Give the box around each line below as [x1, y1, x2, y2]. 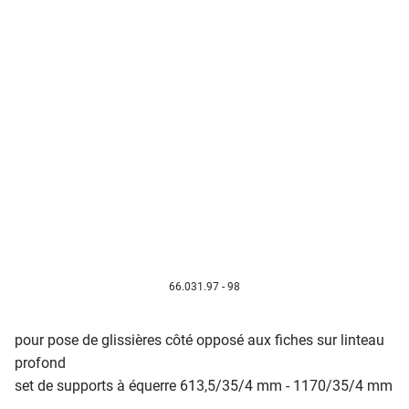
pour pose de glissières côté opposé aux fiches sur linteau [15, 330, 384, 349]
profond [15, 353, 66, 372]
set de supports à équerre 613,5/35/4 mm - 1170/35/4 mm [15, 376, 393, 394]
